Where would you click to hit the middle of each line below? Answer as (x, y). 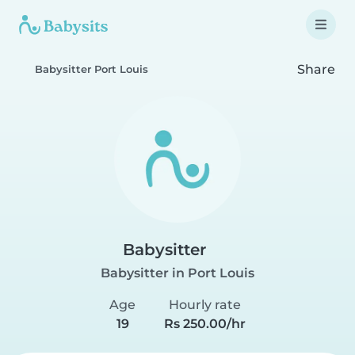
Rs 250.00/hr (204, 324)
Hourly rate (204, 305)
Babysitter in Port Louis (177, 273)
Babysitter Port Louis (92, 69)
